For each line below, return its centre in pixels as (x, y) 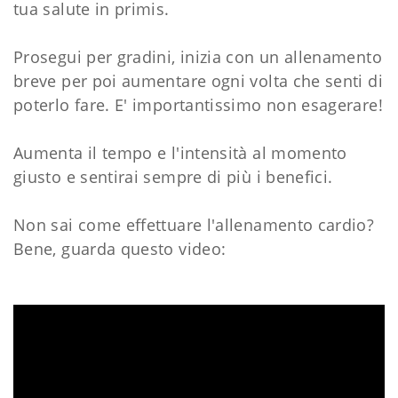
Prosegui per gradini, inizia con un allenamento (198, 57)
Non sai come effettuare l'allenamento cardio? (194, 225)
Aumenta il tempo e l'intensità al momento (180, 153)
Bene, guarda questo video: (120, 249)
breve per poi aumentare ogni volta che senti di (198, 81)
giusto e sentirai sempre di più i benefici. (173, 177)
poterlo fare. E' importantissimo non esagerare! (198, 105)
